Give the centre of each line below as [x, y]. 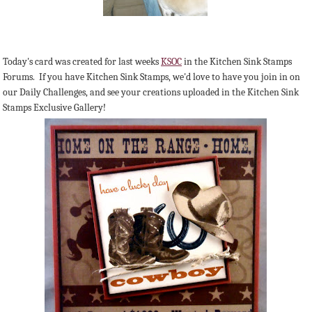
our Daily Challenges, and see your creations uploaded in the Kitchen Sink [151, 93]
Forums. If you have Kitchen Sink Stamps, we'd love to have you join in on [151, 77]
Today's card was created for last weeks [82, 62]
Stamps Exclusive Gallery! [54, 108]
